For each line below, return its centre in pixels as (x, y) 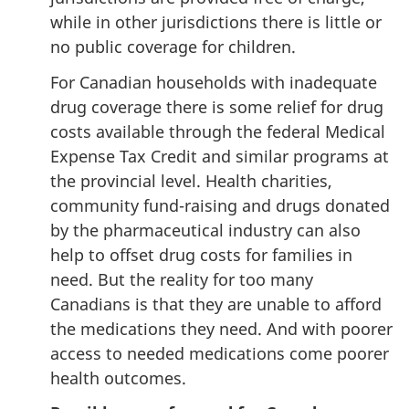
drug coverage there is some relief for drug (217, 106)
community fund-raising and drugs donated (220, 205)
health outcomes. (118, 378)
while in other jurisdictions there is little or (216, 22)
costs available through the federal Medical (218, 131)
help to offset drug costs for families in (201, 254)
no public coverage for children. (173, 47)
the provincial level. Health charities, (191, 180)
